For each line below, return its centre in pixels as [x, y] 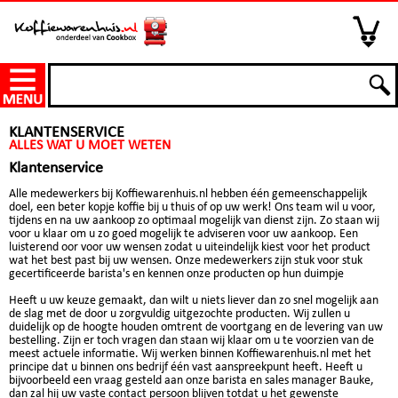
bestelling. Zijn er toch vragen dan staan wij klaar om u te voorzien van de [191, 341]
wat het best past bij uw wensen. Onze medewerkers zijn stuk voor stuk [186, 261]
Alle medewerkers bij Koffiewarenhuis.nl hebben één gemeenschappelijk [188, 194]
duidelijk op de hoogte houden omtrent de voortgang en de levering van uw [196, 327]
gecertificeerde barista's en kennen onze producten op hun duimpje [176, 274]
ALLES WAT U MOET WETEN [90, 146]
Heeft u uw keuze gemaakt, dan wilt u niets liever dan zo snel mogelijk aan [194, 301]
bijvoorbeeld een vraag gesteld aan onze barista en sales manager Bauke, [191, 381]
